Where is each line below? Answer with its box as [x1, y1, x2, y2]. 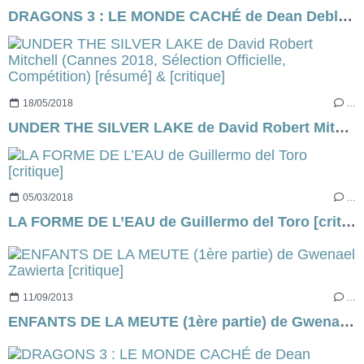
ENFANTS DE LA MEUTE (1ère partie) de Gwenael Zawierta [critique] [340, 313, 354, 330]
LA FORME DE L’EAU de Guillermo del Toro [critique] [341, 214, 356, 231]
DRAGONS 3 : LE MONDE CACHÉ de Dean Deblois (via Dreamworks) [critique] [338, 8, 353, 25]
